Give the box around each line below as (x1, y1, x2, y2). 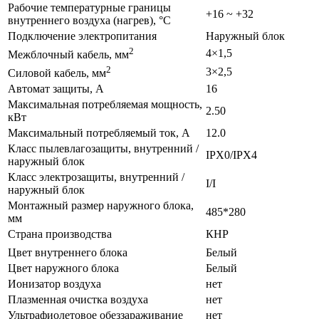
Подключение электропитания (8, 29, 157, 42)
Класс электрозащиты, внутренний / (8, 170, 184, 183)
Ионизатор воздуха (8, 277, 101, 290)
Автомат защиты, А (8, 82, 104, 95)
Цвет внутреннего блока (8, 246, 127, 258)
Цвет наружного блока (8, 261, 119, 274)
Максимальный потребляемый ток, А (8, 126, 190, 139)
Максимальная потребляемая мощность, (8, 98, 202, 110)
